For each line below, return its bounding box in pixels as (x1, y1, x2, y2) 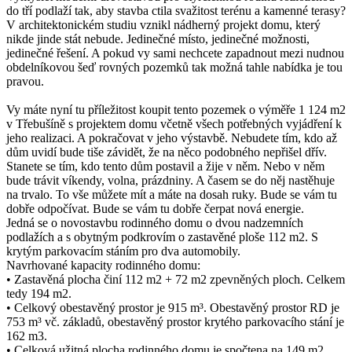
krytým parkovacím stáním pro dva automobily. (6, 244, 240, 258)
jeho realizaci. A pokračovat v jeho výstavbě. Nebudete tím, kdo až (6, 130, 337, 145)
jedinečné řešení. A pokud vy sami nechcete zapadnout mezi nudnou (6, 46, 344, 60)
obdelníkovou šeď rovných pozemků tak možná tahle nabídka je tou (6, 60, 343, 74)
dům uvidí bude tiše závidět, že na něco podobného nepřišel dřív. (6, 145, 327, 159)
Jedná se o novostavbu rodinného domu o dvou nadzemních (6, 215, 303, 229)
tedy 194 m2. (6, 286, 71, 300)
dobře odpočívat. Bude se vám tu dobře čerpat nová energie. (6, 201, 304, 215)
